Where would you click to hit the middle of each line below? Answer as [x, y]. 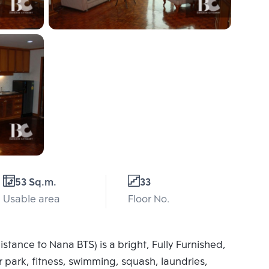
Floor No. [149, 200]
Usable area [32, 200]
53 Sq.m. [36, 183]
